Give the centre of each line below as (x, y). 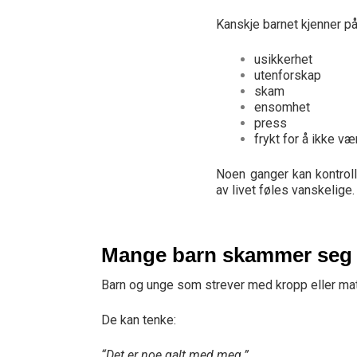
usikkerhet (284, 59)
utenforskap (288, 75)
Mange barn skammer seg (227, 255)
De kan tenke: (139, 320)
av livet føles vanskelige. (286, 190)
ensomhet (282, 107)
